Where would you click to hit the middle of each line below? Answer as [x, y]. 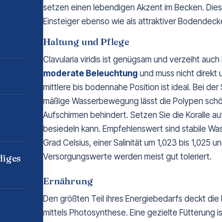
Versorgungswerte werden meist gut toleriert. [128, 157]
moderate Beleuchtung [91, 74]
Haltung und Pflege [86, 42]
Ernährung [68, 181]
